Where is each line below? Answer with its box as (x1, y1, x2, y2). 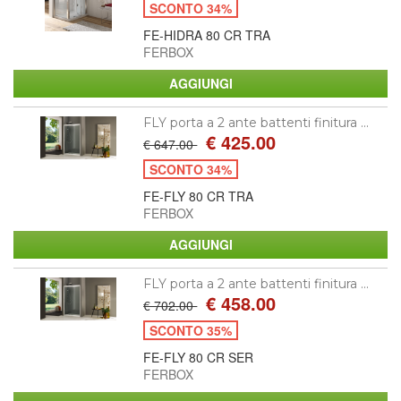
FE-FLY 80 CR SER (143, 347, 254, 366)
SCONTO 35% (149, 320, 233, 339)
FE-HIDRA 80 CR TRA (143, 25, 271, 44)
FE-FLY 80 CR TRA (143, 186, 254, 205)
